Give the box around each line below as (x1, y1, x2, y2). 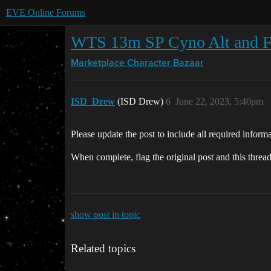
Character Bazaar (127, 59, 204, 68)
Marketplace (71, 59, 125, 68)
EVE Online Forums (6, 7, 85, 18)
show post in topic (71, 209, 140, 220)
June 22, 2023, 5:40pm (175, 96, 263, 106)
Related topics (71, 242, 135, 255)
